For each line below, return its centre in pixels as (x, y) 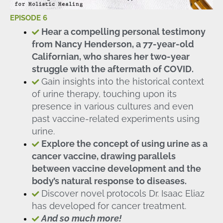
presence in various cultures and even (112, 107)
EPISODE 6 (29, 18)
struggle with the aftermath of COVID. (112, 69)
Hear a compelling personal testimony (123, 32)
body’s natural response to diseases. (109, 181)
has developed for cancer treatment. (109, 206)
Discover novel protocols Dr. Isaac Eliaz (123, 194)
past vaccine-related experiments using (115, 119)
